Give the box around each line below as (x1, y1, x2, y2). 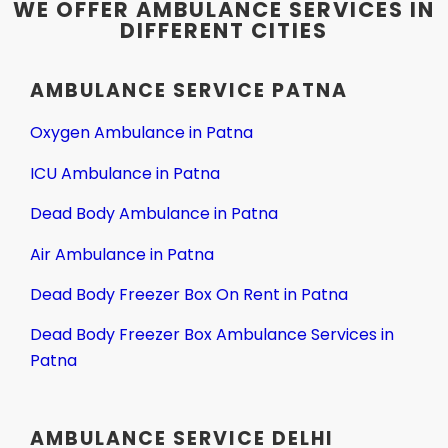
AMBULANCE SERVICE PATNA (30, 77, 348, 105)
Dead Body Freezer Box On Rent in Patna (30, 282, 348, 306)
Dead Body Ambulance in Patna (30, 202, 278, 226)
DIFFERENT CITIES (120, 16, 328, 46)
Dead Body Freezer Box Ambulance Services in (30, 323, 394, 347)
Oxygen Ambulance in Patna (30, 121, 253, 145)
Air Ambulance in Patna (30, 242, 218, 266)
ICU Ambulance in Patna (30, 161, 220, 185)
